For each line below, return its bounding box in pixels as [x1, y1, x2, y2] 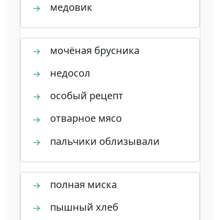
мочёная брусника [48, 43, 139, 57]
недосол [48, 66, 90, 80]
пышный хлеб [48, 200, 118, 214]
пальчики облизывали [48, 134, 160, 148]
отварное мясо [48, 111, 122, 125]
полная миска [48, 177, 117, 191]
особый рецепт [48, 89, 123, 103]
